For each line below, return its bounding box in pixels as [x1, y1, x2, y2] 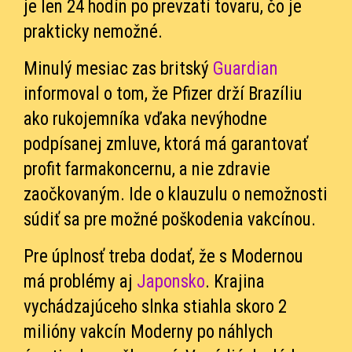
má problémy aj [24, 270, 137, 292]
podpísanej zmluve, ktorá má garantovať [24, 133, 308, 155]
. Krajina [205, 270, 265, 292]
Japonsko [137, 270, 205, 292]
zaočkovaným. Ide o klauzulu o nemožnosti [24, 183, 328, 205]
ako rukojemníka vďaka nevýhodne [24, 108, 267, 130]
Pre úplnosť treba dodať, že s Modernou [24, 245, 303, 267]
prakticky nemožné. [24, 20, 163, 42]
